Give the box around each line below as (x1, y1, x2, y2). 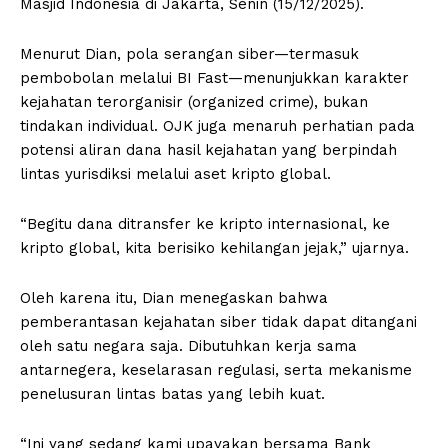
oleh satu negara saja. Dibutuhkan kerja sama (20, 336, 357, 355)
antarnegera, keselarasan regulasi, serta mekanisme (20, 360, 412, 379)
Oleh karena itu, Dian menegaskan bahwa (20, 288, 328, 307)
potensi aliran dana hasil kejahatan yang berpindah (20, 140, 397, 159)
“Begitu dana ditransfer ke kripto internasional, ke (20, 214, 390, 233)
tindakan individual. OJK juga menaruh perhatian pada (20, 116, 415, 135)
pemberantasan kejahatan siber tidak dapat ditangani (20, 312, 417, 331)
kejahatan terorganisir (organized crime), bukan (20, 92, 368, 111)
